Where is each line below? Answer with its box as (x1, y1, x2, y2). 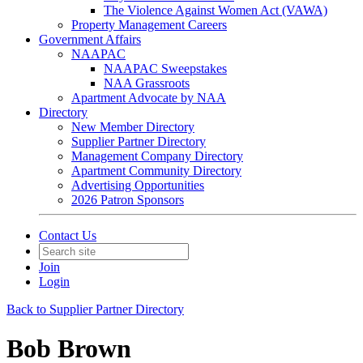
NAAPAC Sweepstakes (104, 62, 227, 75)
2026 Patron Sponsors (71, 193, 184, 207)
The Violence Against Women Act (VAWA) (104, 3, 327, 17)
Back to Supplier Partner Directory (6, 302, 184, 316)
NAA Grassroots (104, 76, 190, 90)
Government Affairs (39, 32, 141, 46)
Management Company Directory (71, 149, 243, 163)
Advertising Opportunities (71, 178, 204, 192)
